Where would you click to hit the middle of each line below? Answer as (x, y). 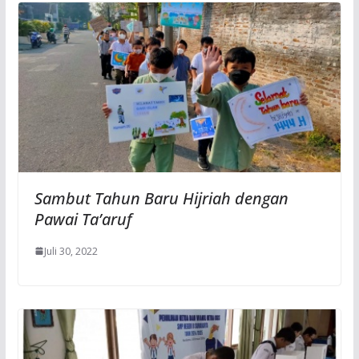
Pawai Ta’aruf (83, 219)
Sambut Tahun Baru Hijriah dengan (161, 198)
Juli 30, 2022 (71, 251)
